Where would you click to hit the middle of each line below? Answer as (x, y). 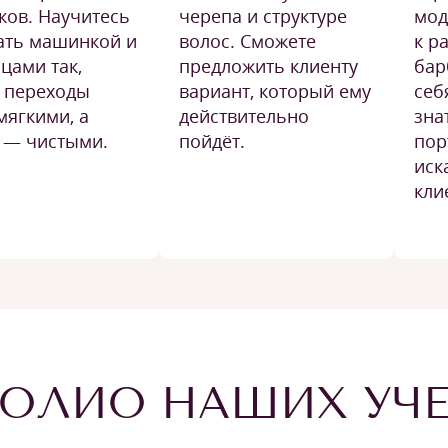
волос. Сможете (247, 41)
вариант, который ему (275, 91)
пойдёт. (212, 141)
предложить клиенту (268, 66)
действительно (244, 116)
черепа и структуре (263, 16)
